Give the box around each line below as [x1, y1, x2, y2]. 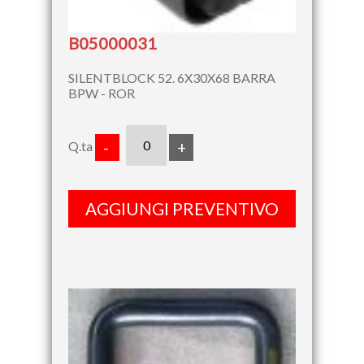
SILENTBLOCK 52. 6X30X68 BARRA [68, 69, 275, 85]
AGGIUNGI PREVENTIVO [85, 197, 279, 219]
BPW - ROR [68, 84, 135, 101]
